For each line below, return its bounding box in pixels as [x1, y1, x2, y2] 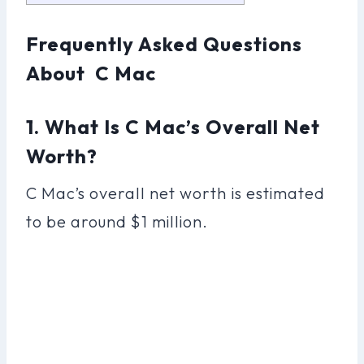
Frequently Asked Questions [26, 31, 303, 56]
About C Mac [26, 60, 157, 85]
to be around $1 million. [26, 210, 209, 232]
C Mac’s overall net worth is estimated [26, 182, 325, 203]
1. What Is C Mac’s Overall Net [26, 114, 321, 139]
